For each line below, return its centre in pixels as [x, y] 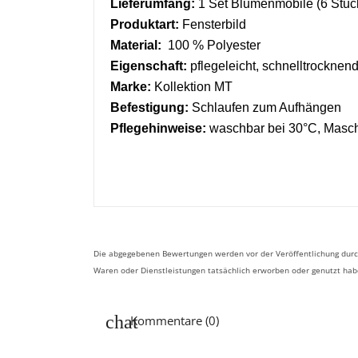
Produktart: [146, 24]
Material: [137, 45]
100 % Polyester [214, 45]
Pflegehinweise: [160, 128]
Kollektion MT [193, 86]
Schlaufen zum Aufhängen [267, 107]
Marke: [131, 86]
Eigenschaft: [149, 66]
